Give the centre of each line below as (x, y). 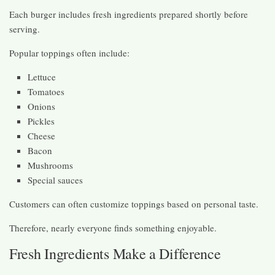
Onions (41, 106)
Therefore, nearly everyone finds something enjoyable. (113, 227)
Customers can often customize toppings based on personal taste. (134, 203)
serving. (25, 29)
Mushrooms (50, 165)
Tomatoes (46, 91)
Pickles (41, 121)
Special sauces (55, 180)
